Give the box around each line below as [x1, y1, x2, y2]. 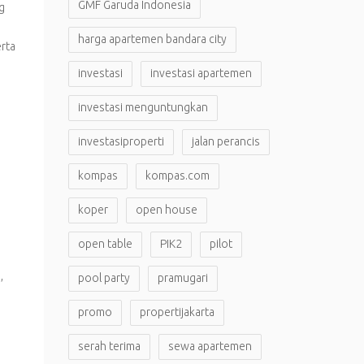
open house [135, 203, 197, 216]
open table [77, 237, 132, 250]
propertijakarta [139, 305, 214, 318]
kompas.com [145, 169, 210, 182]
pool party [77, 271, 130, 284]
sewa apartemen [167, 340, 252, 353]
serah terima [77, 340, 141, 353]
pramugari [157, 271, 208, 284]
